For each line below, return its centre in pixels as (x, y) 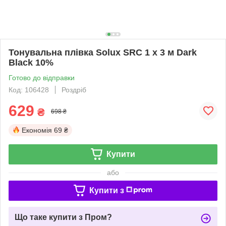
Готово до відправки (42, 77)
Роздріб (74, 90)
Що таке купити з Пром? (63, 217)
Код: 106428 (29, 90)
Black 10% (31, 62)
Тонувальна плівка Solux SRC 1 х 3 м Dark (103, 52)
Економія (37, 130)
